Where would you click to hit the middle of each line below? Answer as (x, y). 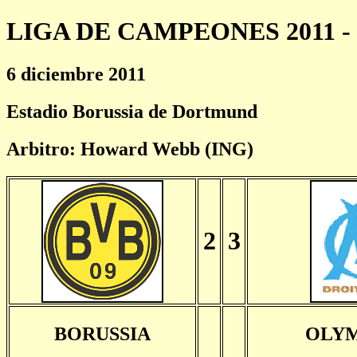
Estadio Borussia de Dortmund (132, 111)
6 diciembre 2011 (76, 74)
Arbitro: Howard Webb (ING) (130, 149)
